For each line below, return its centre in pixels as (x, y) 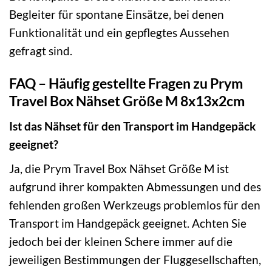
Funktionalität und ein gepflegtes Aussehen (119, 32)
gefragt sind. (41, 50)
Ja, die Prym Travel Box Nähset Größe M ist (119, 168)
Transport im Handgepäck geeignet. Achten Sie (128, 223)
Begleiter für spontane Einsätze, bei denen (117, 14)
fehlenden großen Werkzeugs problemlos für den (135, 205)
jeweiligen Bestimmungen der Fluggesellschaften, (135, 259)
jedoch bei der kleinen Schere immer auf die (121, 241)
